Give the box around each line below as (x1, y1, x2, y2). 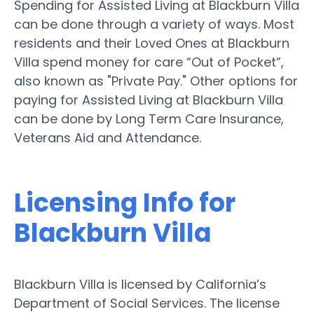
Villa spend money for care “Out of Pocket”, (14, 53, 284, 71)
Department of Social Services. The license (14, 294, 280, 312)
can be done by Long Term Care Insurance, (14, 109, 284, 128)
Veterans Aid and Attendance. (14, 128, 201, 146)
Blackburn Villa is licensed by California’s (14, 275, 266, 293)
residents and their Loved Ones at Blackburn (14, 34, 289, 52)
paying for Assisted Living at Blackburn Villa (14, 90, 283, 109)
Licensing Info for (14, 184, 235, 221)
